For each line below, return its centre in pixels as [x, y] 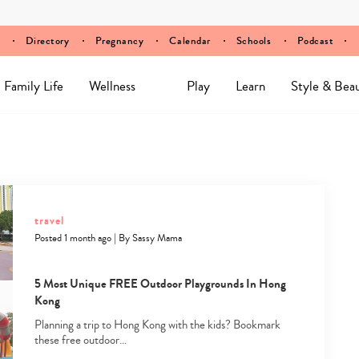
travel [49, 221]
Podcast [315, 41]
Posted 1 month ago [73, 238]
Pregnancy [119, 41]
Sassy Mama [157, 238]
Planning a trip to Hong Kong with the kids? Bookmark [157, 325]
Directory [47, 41]
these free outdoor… [80, 340]
